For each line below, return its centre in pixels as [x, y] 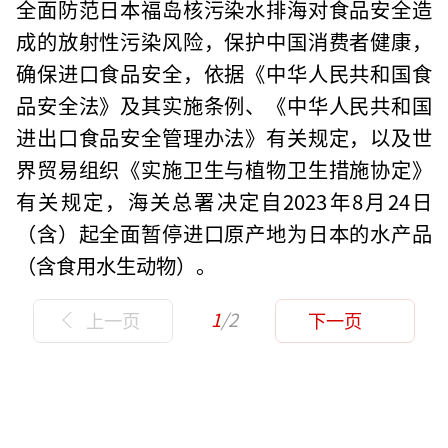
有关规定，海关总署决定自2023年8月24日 [224, 201]
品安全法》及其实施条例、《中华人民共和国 [224, 105]
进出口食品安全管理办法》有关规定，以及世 [224, 137]
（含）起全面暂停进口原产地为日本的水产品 [224, 233]
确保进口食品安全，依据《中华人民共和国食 [224, 73]
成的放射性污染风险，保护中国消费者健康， [224, 41]
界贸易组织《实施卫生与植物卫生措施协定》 [224, 169]
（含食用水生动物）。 [116, 265]
